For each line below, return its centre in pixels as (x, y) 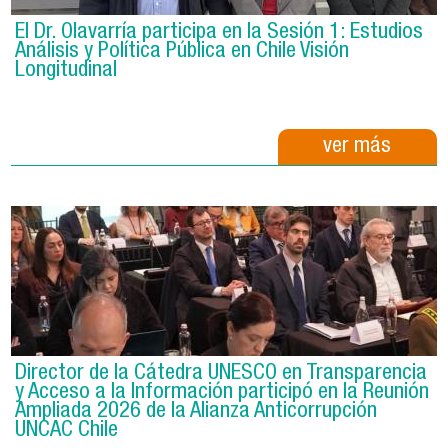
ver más (357, 146)
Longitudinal (66, 70)
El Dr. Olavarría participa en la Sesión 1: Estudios (219, 32)
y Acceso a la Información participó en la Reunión (222, 392)
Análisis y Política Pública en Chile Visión (182, 51)
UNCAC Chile (67, 430)
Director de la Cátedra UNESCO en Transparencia (221, 373)
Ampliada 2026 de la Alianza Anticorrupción (196, 411)
